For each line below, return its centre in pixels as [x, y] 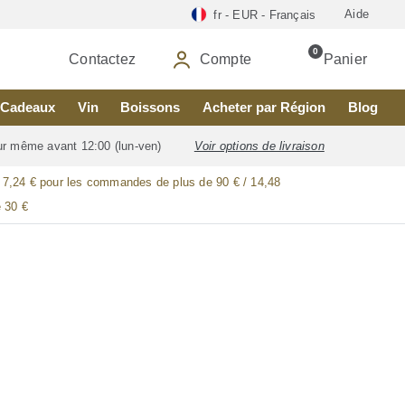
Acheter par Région [264, 107]
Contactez [102, 59]
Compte [225, 59]
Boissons [151, 107]
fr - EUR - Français [265, 14]
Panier [345, 59]
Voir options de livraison [259, 146]
